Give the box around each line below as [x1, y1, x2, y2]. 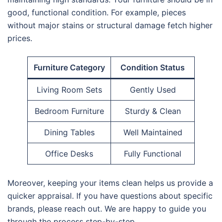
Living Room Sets [36, 84, 102, 95]
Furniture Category [33, 62, 105, 72]
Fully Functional [124, 148, 181, 159]
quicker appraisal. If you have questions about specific [7, 190, 213, 201]
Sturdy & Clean [124, 106, 181, 116]
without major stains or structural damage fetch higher [7, 20, 213, 30]
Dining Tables [44, 127, 95, 137]
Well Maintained [123, 127, 182, 137]
